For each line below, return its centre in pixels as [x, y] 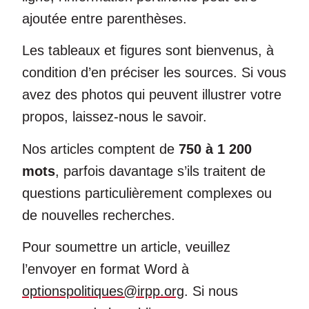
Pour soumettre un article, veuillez [126, 247]
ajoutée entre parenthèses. [104, 18]
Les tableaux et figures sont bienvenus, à [148, 51]
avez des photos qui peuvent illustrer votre [152, 95]
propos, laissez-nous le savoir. [114, 117]
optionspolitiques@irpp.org [103, 291]
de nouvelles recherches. [99, 215]
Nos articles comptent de [100, 149]
